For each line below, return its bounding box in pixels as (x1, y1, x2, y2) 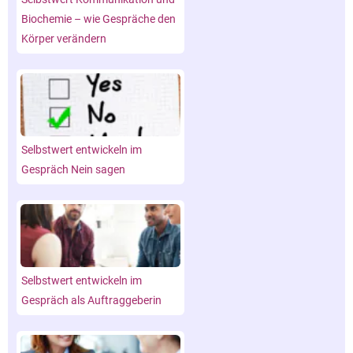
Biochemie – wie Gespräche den (21, 12, 176, 25)
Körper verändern (21, 32, 106, 45)
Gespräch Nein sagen (21, 162, 125, 176)
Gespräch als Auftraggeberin (21, 293, 162, 307)
